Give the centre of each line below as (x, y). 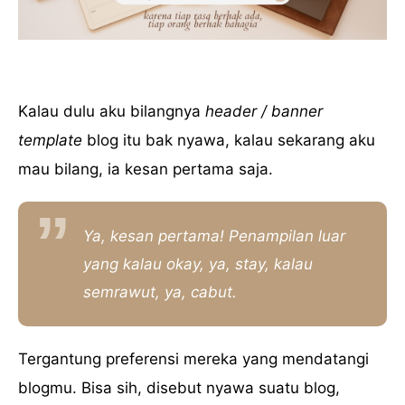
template (50, 141)
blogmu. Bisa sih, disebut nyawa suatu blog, (179, 388)
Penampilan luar (287, 235)
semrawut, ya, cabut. (160, 292)
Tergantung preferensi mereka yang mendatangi (193, 359)
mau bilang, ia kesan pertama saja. (146, 170)
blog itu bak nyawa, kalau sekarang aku (229, 141)
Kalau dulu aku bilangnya (112, 112)
